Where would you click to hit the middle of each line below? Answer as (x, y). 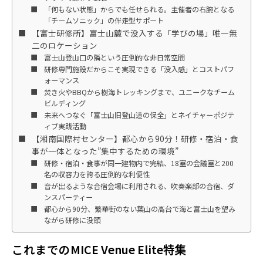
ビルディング (65, 103)
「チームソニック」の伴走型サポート (104, 20)
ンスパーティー (68, 197)
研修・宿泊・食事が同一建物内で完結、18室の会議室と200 (139, 163)
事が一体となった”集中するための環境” (105, 151)
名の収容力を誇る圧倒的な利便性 (97, 174)
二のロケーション (64, 45)
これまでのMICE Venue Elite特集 (105, 249)
